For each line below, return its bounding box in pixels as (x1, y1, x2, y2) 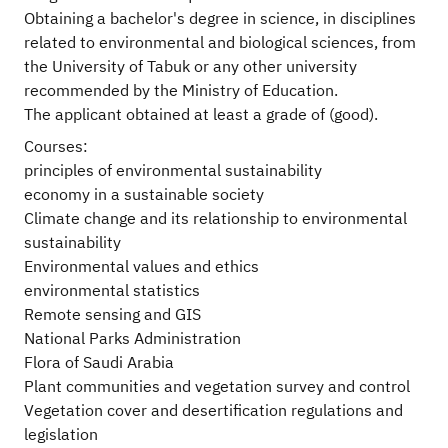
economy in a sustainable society (24, 183, 264, 208)
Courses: (24, 135, 88, 160)
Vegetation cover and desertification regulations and (24, 399, 403, 424)
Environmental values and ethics (24, 255, 259, 280)
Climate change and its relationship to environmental (24, 207, 407, 232)
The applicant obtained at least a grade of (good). (24, 103, 378, 128)
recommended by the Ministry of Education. (24, 79, 338, 104)
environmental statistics (24, 279, 200, 304)
